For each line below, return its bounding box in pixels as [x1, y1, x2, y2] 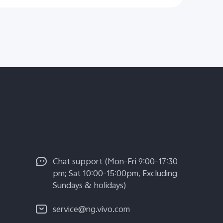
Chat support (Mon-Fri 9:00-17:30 [53, 155, 178, 170]
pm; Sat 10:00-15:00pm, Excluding [53, 167, 177, 182]
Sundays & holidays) [53, 179, 126, 194]
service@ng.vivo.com [53, 203, 130, 218]
